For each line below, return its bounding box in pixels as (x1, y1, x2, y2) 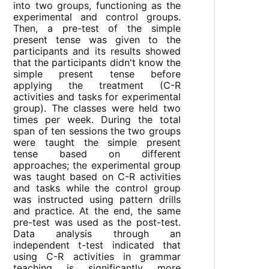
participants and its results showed (13, 45, 181, 58)
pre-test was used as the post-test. (13, 216, 181, 229)
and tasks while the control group (13, 182, 181, 195)
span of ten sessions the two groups (13, 125, 181, 138)
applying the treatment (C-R (13, 79, 181, 92)
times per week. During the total (13, 113, 181, 126)
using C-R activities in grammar (13, 250, 181, 263)
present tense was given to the (13, 34, 181, 46)
